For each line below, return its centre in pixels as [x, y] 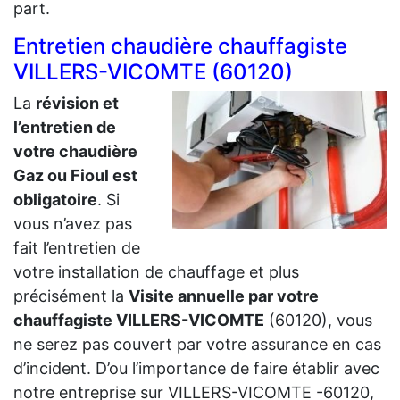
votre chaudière [75, 152]
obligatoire [55, 200]
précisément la [71, 296]
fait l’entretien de [77, 248]
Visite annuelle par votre [224, 296]
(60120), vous [318, 321]
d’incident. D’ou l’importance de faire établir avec [196, 369]
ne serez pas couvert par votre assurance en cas [197, 345]
